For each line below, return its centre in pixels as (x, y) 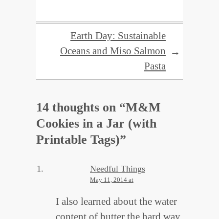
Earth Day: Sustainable (118, 36)
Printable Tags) (78, 140)
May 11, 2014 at (112, 180)
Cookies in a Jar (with (96, 124)
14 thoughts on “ (81, 108)
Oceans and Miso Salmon (113, 51)
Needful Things (118, 169)
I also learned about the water (116, 202)
